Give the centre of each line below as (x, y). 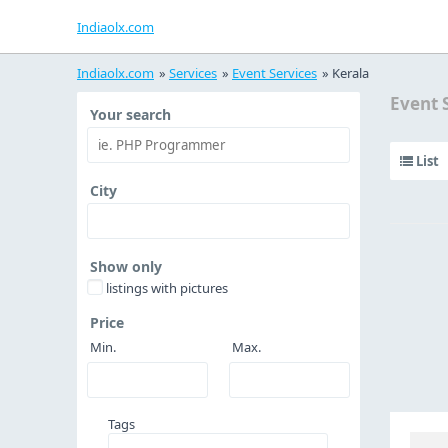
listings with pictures (167, 288)
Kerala (350, 73)
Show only (126, 266)
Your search (130, 114)
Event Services (274, 73)
